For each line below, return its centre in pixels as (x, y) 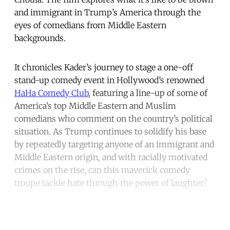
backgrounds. (40, 38)
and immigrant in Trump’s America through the (108, 12)
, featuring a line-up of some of (148, 93)
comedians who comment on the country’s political (113, 118)
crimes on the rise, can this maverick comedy (102, 170)
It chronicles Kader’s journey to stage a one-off (104, 67)
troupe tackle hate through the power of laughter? (111, 183)
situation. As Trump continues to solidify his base (110, 131)
